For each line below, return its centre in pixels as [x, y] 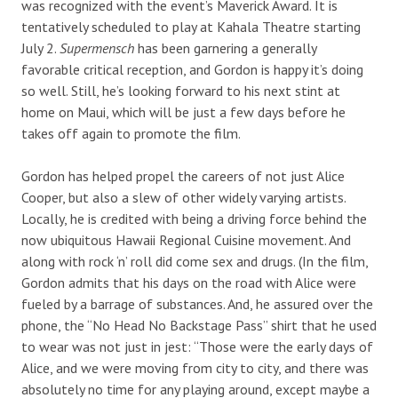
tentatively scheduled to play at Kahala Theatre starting [191, 26]
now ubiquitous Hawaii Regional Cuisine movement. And [186, 239]
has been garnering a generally [227, 48]
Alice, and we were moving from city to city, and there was [195, 367]
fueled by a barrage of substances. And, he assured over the [197, 303]
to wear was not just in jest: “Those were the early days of [197, 346]
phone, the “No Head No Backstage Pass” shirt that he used [199, 325]
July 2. [40, 48]
